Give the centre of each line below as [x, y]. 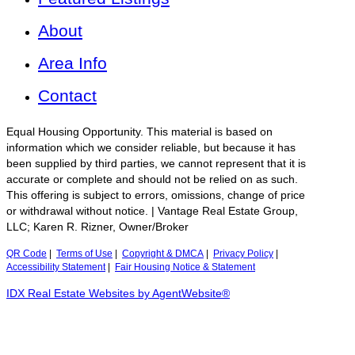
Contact [67, 96]
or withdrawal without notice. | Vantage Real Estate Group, [152, 212]
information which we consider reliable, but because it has [151, 148]
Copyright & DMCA [163, 254]
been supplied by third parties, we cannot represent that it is [156, 164]
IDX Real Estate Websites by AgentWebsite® [118, 294]
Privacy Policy [243, 254]
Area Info [73, 63]
